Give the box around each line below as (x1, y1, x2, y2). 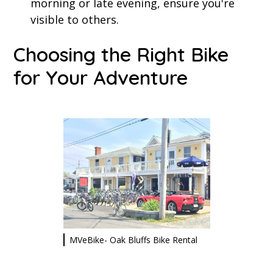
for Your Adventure (13, 65, 188, 90)
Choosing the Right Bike (13, 42, 229, 67)
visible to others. (30, 12, 119, 27)
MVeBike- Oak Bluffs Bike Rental (69, 234, 197, 246)
